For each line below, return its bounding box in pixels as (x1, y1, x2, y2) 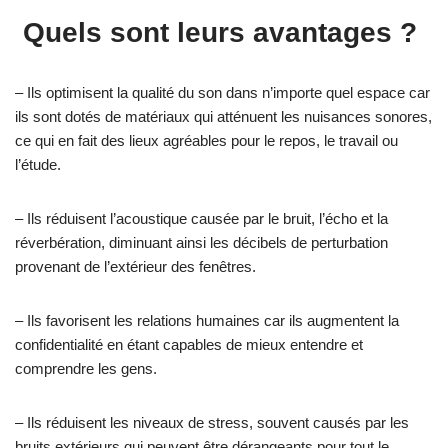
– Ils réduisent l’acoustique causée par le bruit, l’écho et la (15, 209, 388, 227)
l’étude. (15, 155, 61, 173)
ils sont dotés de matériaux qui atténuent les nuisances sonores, (15, 107, 432, 125)
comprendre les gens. (15, 359, 157, 377)
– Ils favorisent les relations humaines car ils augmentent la (15, 311, 399, 329)
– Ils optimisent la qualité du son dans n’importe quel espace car (15, 83, 430, 101)
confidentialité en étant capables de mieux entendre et (15, 335, 363, 353)
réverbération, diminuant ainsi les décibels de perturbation (15, 233, 388, 251)
